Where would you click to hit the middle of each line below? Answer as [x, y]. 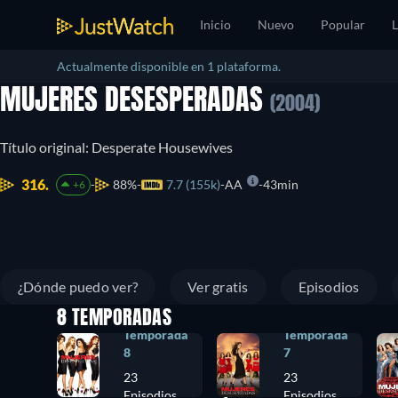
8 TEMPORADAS [115, 319]
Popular [343, 24]
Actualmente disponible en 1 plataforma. [169, 66]
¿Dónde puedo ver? [78, 287]
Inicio [215, 24]
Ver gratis [218, 287]
